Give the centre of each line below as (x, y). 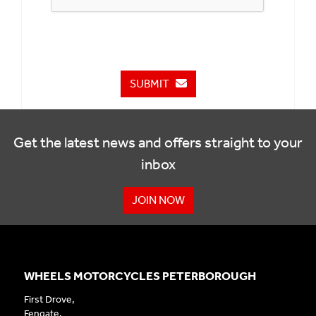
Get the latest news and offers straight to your (158, 143)
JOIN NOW (158, 200)
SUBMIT (152, 84)
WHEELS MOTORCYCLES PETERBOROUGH (140, 276)
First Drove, (49, 300)
